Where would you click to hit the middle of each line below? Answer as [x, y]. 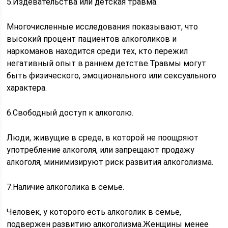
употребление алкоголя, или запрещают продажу [101, 150]
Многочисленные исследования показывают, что [103, 27]
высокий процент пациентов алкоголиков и [92, 39]
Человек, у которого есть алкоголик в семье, [94, 212]
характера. [27, 88]
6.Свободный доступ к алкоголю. [70, 113]
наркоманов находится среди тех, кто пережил [97, 51]
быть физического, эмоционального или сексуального [112, 76]
